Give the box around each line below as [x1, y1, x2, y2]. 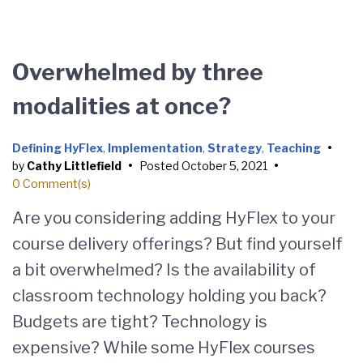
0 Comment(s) [12, 177, 91, 190]
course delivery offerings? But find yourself [12, 234, 343, 254]
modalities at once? [12, 92, 231, 120]
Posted [139, 159, 181, 173]
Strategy [207, 141, 262, 155]
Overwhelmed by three [12, 58, 263, 86]
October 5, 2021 [181, 159, 267, 173]
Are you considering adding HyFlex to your [12, 208, 335, 228]
